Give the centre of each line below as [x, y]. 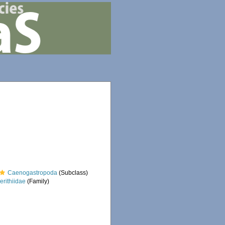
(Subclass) [73, 173]
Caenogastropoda [33, 173]
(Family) [38, 181]
